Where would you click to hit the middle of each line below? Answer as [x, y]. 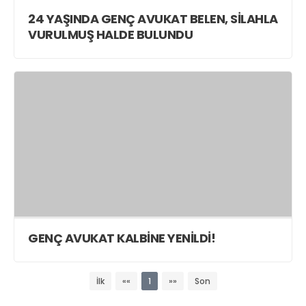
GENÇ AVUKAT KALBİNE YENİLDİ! [191, 238]
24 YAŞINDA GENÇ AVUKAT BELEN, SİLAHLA [153, 18]
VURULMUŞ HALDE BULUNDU [110, 34]
